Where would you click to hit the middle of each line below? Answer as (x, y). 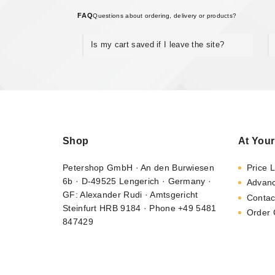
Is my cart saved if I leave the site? (158, 45)
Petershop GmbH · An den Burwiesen (138, 168)
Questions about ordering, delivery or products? (165, 15)
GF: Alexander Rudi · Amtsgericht (130, 195)
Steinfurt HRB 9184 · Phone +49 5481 (140, 208)
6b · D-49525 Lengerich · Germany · (137, 181)
